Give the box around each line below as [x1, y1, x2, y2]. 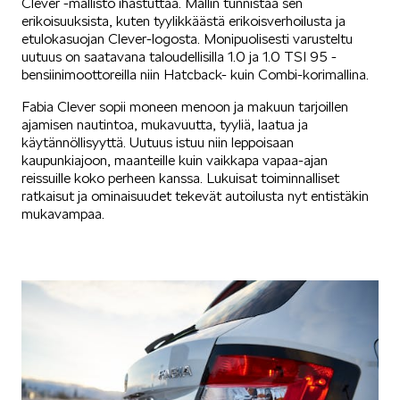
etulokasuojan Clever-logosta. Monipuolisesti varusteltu [21, 29, 353, 47]
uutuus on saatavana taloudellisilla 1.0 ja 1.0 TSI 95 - [21, 47, 337, 65]
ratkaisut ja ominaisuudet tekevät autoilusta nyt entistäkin [21, 187, 369, 204]
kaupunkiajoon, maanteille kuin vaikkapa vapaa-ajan [21, 151, 328, 169]
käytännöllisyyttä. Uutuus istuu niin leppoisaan [21, 133, 294, 151]
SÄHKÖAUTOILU [129, 27, 271, 48]
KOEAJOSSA [145, 164, 255, 186]
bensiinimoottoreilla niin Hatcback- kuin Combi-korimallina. [21, 65, 369, 83]
